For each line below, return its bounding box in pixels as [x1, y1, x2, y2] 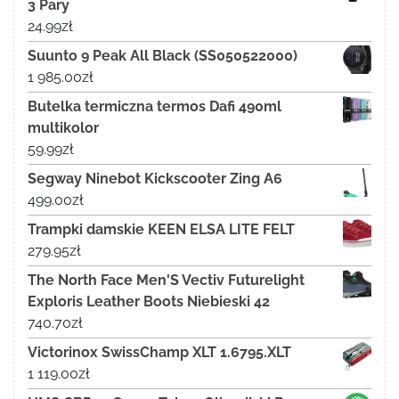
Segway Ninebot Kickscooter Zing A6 [28, 169, 282, 187]
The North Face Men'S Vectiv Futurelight [28, 271, 305, 289]
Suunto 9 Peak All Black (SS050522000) [28, 46, 297, 64]
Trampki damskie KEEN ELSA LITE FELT [28, 220, 295, 238]
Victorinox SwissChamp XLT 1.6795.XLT [28, 343, 291, 361]
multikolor [28, 118, 99, 136]
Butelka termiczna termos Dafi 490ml [28, 97, 281, 115]
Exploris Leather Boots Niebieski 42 [28, 292, 270, 310]
